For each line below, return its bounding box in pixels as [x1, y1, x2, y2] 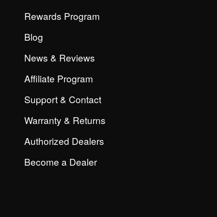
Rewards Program [24, 9, 100, 22]
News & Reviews [24, 51, 95, 64]
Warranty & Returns [24, 113, 106, 126]
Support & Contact [24, 93, 101, 106]
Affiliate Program [24, 72, 93, 85]
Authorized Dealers [24, 134, 104, 147]
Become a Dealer [24, 155, 97, 168]
